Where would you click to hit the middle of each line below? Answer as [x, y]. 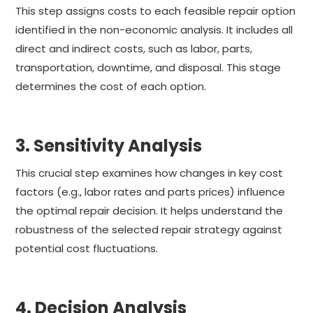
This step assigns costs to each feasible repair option [156, 10]
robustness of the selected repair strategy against [149, 229]
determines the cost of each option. [111, 86]
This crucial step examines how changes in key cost [150, 173]
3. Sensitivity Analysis [109, 145]
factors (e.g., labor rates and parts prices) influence [151, 191]
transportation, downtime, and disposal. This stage [148, 67]
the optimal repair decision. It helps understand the [150, 210]
